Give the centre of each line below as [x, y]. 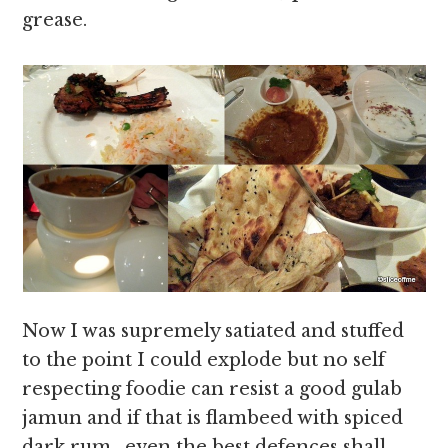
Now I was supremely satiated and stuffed [213, 331]
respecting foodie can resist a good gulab [212, 389]
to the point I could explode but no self [204, 360]
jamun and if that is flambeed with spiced [213, 418]
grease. [55, 20]
